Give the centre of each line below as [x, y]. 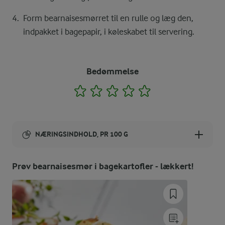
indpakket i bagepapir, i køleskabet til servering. [109, 32]
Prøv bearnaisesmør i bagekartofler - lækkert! [103, 167]
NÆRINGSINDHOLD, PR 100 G [82, 135]
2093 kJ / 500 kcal [59, 179]
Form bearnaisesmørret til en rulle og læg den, [108, 18]
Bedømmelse [113, 72]
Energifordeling [59, 204]
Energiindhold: [57, 161]
